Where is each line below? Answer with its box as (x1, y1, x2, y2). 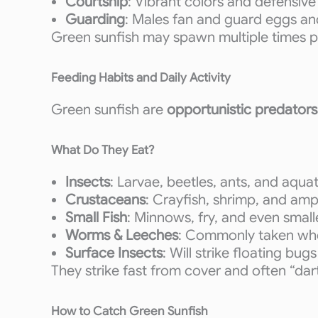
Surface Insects (65, 244, 163, 262)
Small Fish (65, 209, 127, 226)
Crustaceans (65, 191, 146, 209)
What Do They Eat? (51, 143, 154, 158)
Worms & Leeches (65, 226, 178, 244)
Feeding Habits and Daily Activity (51, 70, 231, 85)
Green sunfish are (51, 101, 167, 119)
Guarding (65, 11, 125, 28)
